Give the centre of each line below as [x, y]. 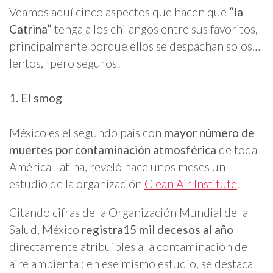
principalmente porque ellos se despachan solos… [135, 46]
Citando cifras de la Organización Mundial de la [129, 213]
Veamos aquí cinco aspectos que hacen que [119, 12]
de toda [237, 150]
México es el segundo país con [87, 133]
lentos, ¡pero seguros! [65, 63]
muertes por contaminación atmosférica [113, 150]
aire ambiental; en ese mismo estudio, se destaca [131, 264]
